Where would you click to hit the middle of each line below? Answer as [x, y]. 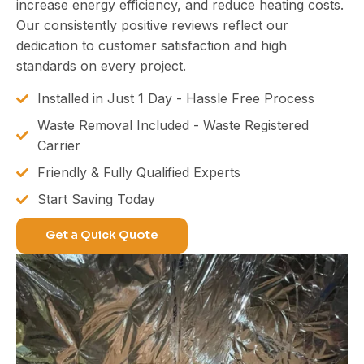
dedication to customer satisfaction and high [152, 45]
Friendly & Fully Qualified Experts [139, 172]
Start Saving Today [96, 199]
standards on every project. [101, 65]
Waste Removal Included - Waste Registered [173, 125]
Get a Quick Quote [102, 235]
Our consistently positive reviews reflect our [152, 25]
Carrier [58, 145]
